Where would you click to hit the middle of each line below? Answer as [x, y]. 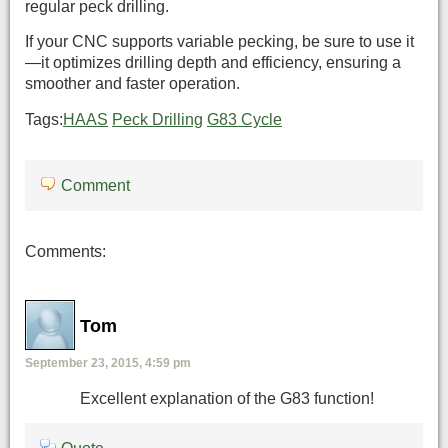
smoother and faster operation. [134, 84]
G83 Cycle [244, 119]
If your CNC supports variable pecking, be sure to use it [219, 42]
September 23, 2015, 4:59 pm [108, 362]
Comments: [65, 251]
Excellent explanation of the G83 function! [227, 399]
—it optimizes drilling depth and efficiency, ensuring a [213, 63]
